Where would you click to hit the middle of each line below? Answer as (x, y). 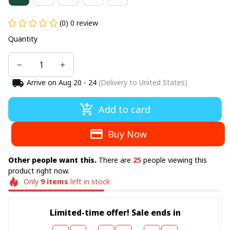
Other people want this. (53, 160)
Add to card (124, 109)
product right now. (39, 171)
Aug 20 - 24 (77, 82)
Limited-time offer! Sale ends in (115, 212)
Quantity (23, 39)
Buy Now (128, 134)
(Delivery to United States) (142, 82)
